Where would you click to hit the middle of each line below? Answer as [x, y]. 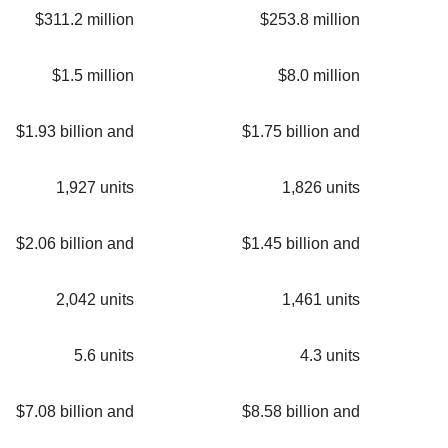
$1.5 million [93, 76]
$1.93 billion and [75, 132]
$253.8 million [310, 20]
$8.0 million [319, 76]
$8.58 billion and [301, 412]
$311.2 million [84, 20]
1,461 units [321, 300]
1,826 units [321, 188]
